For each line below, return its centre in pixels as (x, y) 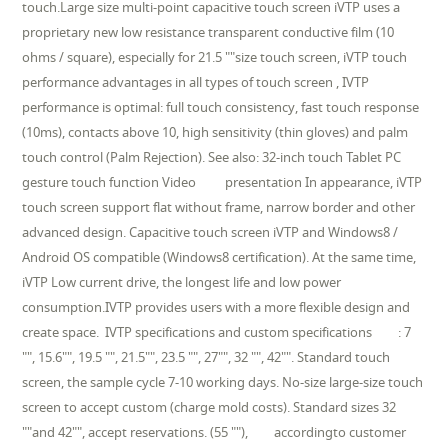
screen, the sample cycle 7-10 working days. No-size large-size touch (223, 381)
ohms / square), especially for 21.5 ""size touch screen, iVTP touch (215, 56)
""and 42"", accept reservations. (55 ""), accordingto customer (214, 431)
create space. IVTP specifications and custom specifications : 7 (217, 331)
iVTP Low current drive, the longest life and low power (182, 281)
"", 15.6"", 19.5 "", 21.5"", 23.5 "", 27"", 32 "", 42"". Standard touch (206, 356)
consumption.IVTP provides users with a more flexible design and (216, 306)
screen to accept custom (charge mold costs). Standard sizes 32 (209, 406)
